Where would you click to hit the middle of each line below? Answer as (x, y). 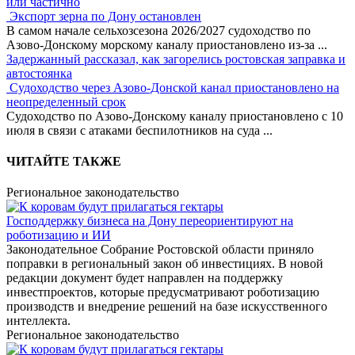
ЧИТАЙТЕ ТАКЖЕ (64, 162)
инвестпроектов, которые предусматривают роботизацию (163, 292)
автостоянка (39, 73)
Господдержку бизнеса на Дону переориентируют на (150, 221)
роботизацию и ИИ (59, 235)
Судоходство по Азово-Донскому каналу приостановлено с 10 (175, 116)
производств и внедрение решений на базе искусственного (167, 307)
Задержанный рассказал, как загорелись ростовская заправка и (176, 59)
